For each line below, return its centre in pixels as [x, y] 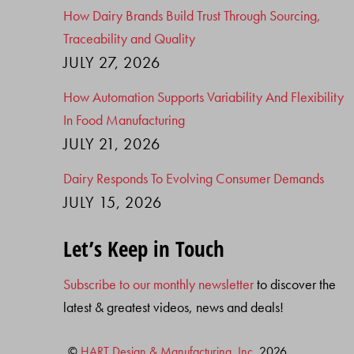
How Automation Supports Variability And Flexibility [204, 97]
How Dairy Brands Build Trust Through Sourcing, [192, 15]
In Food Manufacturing [124, 120]
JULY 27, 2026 [112, 62]
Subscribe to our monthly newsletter [159, 284]
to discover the [295, 284]
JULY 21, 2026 [112, 144]
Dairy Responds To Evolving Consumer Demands [194, 179]
